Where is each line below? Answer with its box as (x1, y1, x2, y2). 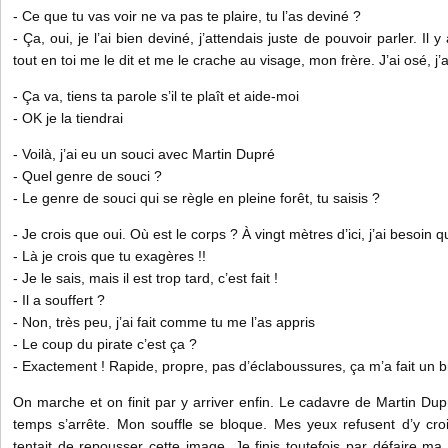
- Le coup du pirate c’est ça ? (13, 336, 197, 352)
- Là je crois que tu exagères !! (13, 248, 206, 264)
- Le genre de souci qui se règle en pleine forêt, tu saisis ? (13, 190, 380, 206)
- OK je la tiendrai (13, 110, 123, 126)
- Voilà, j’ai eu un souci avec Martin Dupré (13, 146, 275, 162)
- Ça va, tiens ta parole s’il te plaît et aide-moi (13, 88, 299, 104)
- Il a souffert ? (13, 292, 105, 308)
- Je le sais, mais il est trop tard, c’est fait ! (13, 270, 278, 286)
